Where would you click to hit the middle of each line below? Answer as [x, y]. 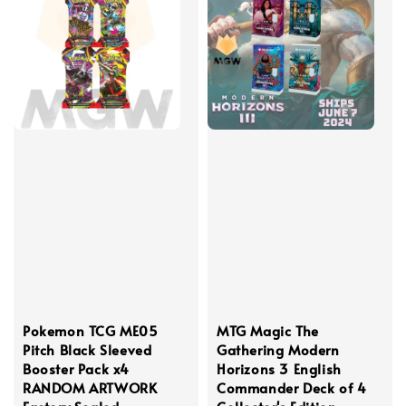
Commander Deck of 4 [292, 388]
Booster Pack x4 [76, 369]
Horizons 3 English [279, 369]
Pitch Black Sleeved [87, 350]
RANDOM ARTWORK [90, 388]
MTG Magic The [268, 331]
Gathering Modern [278, 350]
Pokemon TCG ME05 [91, 331]
